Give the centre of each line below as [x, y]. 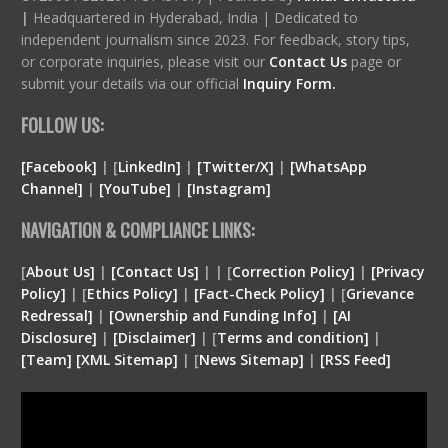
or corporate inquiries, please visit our [144, 61]
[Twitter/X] [237, 166]
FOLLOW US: [61, 124]
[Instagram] [228, 188]
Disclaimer [154, 337]
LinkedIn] [149, 166]
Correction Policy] [295, 271]
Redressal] [58, 315]
